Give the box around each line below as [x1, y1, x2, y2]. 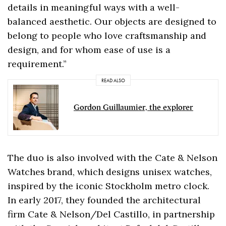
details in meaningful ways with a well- [8, 2, 180, 14]
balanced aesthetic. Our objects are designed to [8, 16, 217, 28]
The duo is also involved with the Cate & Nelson [8, 152, 218, 164]
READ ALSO [101, 77, 125, 84]
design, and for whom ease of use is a [8, 44, 171, 56]
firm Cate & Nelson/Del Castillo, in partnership [8, 208, 215, 220]
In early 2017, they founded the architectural [8, 194, 201, 206]
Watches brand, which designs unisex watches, [8, 166, 212, 178]
